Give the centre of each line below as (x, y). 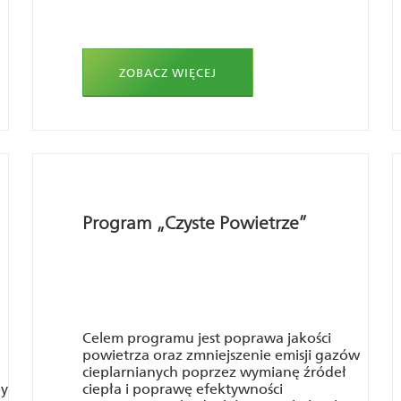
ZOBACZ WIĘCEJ (168, 73)
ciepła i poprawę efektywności (183, 389)
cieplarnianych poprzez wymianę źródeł (214, 372)
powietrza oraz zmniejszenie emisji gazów (221, 355)
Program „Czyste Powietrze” (195, 223)
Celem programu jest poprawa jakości (207, 338)
